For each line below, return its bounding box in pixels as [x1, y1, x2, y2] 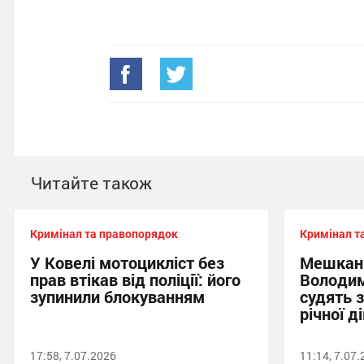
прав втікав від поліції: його [30, 269, 240, 290]
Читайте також [31, 171, 152, 194]
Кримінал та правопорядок [30, 226, 178, 241]
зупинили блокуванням [30, 286, 205, 307]
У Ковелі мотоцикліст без [30, 252, 224, 273]
